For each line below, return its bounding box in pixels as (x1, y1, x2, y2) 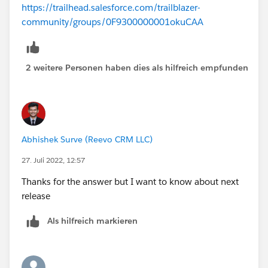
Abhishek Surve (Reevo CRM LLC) (22, 133, 153, 145)
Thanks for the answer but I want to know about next (22, 175, 239, 187)
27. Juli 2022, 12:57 (22, 154, 85, 165)
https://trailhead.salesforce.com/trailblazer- (22, 1, 200, 13)
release (22, 190, 53, 202)
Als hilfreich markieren (47, 215, 138, 226)
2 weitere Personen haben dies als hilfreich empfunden (26, 62, 248, 73)
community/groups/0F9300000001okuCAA (22, 16, 203, 28)
